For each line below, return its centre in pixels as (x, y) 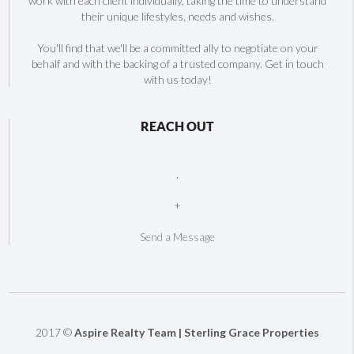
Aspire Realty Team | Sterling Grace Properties (196, 332)
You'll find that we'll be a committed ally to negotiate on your (177, 48)
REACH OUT (177, 126)
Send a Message (177, 237)
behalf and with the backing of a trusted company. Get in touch (177, 64)
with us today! (177, 79)
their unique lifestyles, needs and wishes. (177, 16)
